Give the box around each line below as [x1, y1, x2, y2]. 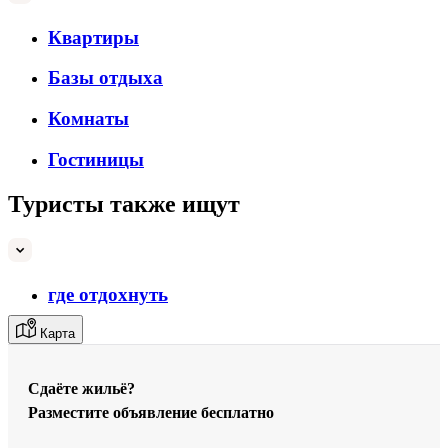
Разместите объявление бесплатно [28, 403, 274, 421]
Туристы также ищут [8, 190, 240, 217]
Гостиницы [48, 148, 144, 170]
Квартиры [48, 26, 139, 48]
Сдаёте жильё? [28, 379, 135, 397]
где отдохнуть [48, 284, 168, 306]
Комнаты [48, 108, 129, 129]
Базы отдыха [48, 67, 163, 89]
